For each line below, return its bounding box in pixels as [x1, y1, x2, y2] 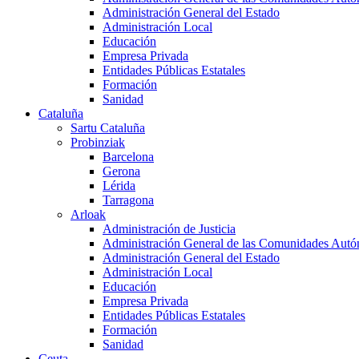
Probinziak [71, 135, 125, 150]
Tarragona [103, 193, 154, 208]
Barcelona [103, 150, 154, 164]
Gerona [103, 164, 140, 179]
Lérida [103, 179, 135, 193]
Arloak [71, 208, 106, 222]
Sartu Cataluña [71, 121, 145, 135]
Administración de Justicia [103, 222, 236, 236]
